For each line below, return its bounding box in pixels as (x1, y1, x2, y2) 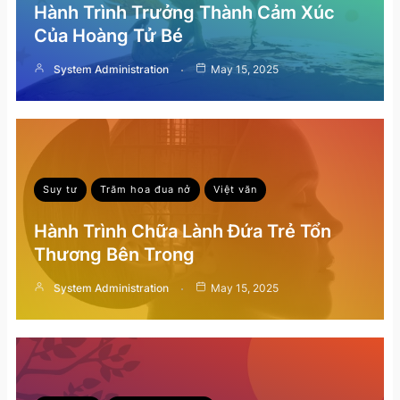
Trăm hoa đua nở (100, 182, 191, 196)
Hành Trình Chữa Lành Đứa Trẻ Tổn (34, 220, 331, 242)
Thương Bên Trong (34, 243, 195, 265)
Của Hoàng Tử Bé (34, 24, 183, 46)
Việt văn (213, 182, 257, 196)
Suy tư (43, 182, 78, 196)
